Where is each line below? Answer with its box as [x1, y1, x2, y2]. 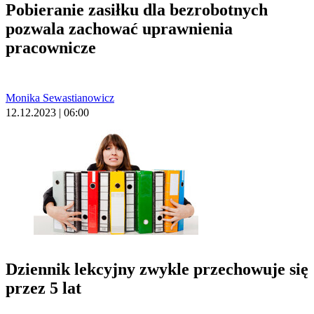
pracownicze [6, 38, 96, 57]
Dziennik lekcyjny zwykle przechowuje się [6, 259, 308, 278]
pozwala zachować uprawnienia [6, 19, 233, 38]
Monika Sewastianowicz [6, 91, 114, 104]
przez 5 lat [6, 278, 81, 297]
